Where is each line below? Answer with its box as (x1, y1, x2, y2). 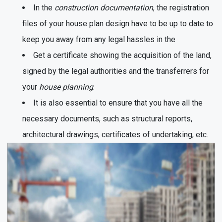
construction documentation (55, 2, 153, 12)
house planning (39, 82, 93, 92)
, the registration (153, 2, 209, 12)
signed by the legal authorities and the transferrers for (22, 66, 209, 76)
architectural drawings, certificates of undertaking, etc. (22, 129, 208, 139)
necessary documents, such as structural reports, (22, 113, 192, 123)
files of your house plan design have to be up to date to (22, 18, 213, 28)
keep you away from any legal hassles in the (22, 34, 175, 44)
